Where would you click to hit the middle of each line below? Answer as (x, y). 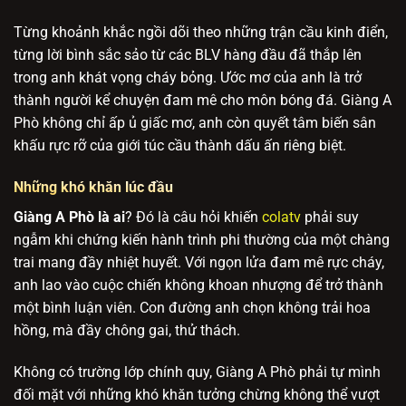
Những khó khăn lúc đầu (93, 188)
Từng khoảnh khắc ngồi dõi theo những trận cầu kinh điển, (201, 33)
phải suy (330, 217)
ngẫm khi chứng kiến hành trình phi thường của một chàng (202, 240)
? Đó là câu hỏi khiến (193, 217)
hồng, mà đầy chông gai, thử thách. (129, 331)
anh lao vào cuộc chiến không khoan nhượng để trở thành (198, 285)
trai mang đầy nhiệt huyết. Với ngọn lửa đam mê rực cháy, (199, 263)
